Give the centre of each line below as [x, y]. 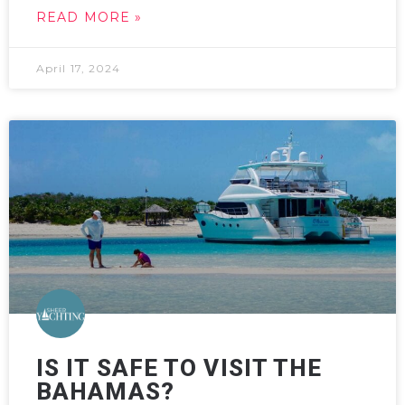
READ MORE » [89, 17]
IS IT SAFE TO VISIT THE [179, 368]
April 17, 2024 [79, 68]
